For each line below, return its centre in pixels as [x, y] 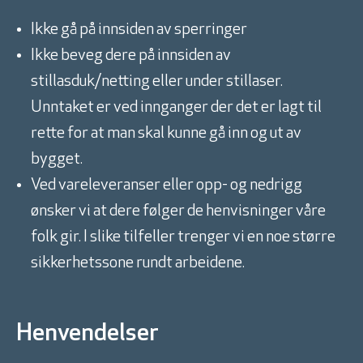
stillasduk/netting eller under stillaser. [157, 82]
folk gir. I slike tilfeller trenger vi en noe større [183, 238]
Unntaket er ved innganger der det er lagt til [176, 108]
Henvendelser [88, 335]
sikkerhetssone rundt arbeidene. [138, 264]
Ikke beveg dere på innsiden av [131, 56]
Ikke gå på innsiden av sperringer [139, 30]
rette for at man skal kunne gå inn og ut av [166, 134]
